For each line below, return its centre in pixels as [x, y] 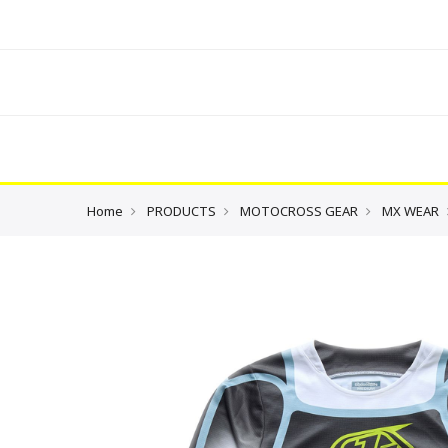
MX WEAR [410, 211]
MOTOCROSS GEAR [299, 211]
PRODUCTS [181, 211]
